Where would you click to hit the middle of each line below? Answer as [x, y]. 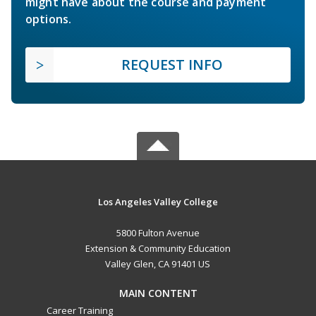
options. [49, 19]
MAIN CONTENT [158, 293]
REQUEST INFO [172, 65]
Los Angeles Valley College [158, 202]
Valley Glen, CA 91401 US [158, 264]
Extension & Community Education [158, 249]
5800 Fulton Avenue [158, 233]
